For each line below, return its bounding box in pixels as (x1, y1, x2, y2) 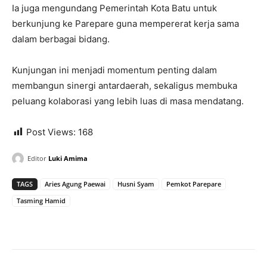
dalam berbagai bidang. (12, 33, 110, 45)
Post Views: (26, 126, 76, 138)
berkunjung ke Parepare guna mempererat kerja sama (12, 17, 239, 29)
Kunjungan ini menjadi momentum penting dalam (12, 64, 217, 76)
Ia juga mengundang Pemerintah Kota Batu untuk (12, 2, 217, 14)
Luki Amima (48, 153, 88, 163)
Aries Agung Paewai (45, 179, 105, 188)
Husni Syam (117, 179, 154, 188)
